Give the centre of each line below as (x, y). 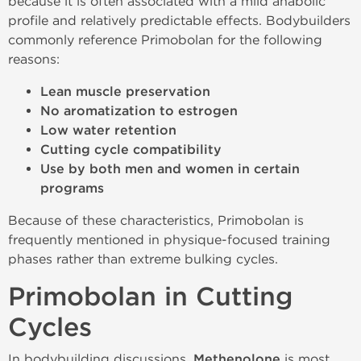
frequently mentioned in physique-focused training (169, 240)
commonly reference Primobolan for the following (165, 40)
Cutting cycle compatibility (131, 150)
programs (72, 189)
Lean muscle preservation (125, 92)
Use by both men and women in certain (170, 169)
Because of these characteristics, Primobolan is (156, 220)
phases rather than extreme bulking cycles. (143, 259)
